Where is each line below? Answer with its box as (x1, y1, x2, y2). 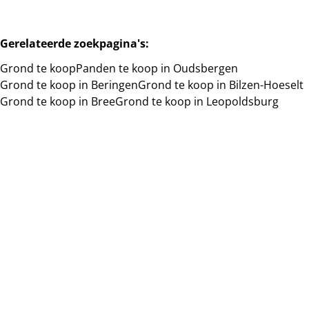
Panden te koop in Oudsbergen (76, 61, 238, 76)
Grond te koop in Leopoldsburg (115, 94, 279, 109)
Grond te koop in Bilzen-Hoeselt (138, 77, 303, 92)
